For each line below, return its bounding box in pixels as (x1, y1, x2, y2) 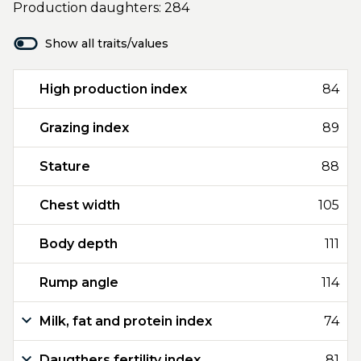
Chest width (39, 197, 120, 213)
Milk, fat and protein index (39, 313, 212, 329)
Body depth (39, 236, 118, 251)
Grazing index (39, 120, 129, 135)
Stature (39, 159, 90, 174)
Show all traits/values (45, 36, 168, 51)
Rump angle (39, 275, 118, 290)
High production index (39, 81, 187, 97)
